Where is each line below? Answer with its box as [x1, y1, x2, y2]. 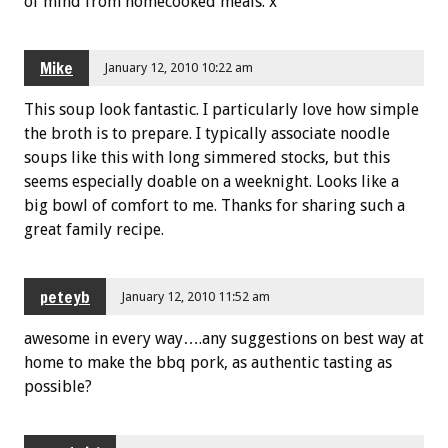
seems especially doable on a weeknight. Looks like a [24, 172, 399, 192]
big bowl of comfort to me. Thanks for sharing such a [24, 196, 405, 216]
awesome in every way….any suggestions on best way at [24, 329, 424, 349]
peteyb [40, 285, 90, 308]
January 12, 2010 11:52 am [121, 288, 271, 304]
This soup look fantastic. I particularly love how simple [24, 100, 419, 120]
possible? [24, 377, 92, 397]
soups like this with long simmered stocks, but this [24, 148, 390, 168]
